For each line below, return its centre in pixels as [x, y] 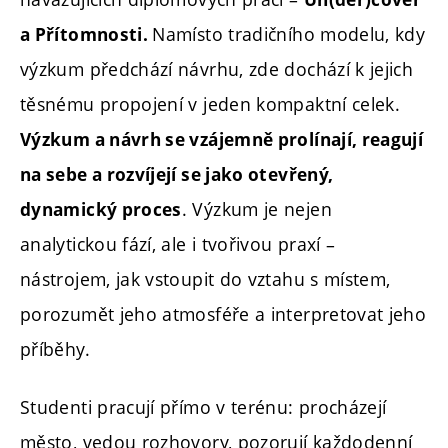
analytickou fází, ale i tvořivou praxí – [178, 244]
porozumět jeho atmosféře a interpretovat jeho [223, 314]
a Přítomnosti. [86, 35]
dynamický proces [101, 210]
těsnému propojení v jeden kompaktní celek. [210, 104]
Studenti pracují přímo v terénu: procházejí [203, 406]
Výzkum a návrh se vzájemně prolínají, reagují [222, 140]
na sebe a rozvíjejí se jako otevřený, [177, 175]
